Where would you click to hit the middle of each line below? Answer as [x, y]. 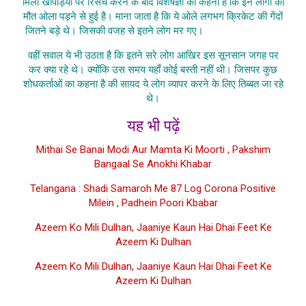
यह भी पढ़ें [153, 126]
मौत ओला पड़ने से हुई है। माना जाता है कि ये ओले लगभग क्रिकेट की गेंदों [153, 16]
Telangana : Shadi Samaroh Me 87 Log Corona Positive [153, 188]
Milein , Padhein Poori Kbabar [153, 203]
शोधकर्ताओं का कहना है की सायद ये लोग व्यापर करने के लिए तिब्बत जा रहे [153, 84]
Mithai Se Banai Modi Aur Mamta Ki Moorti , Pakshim [153, 149]
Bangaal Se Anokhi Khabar [153, 164]
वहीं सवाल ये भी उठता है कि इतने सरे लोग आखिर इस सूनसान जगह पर [153, 55]
